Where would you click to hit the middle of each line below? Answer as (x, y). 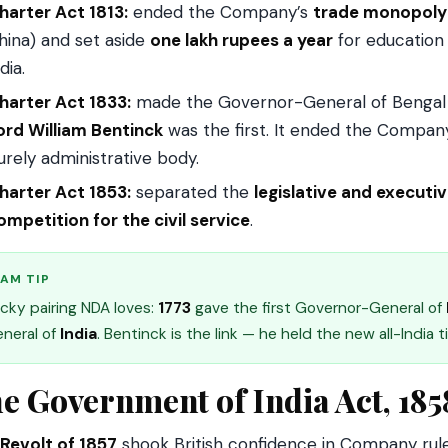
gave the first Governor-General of (318, 308)
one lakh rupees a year (241, 40)
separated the (192, 192)
